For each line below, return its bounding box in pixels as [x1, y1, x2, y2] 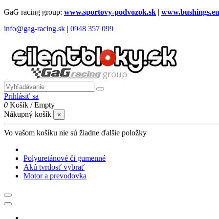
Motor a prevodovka [23, 172, 87, 180]
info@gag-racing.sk [4, 24, 65, 33]
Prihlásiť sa [4, 92, 39, 100]
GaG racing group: [4, 8, 64, 16]
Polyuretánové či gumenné [23, 154, 106, 162]
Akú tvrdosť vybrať [23, 163, 85, 171]
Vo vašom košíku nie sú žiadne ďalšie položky [4, 129, 147, 137]
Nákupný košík [4, 110, 51, 118]
